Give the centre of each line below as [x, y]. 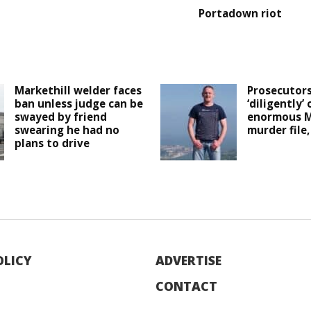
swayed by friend [61, 117]
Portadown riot [241, 14]
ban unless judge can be [79, 104]
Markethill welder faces [78, 91]
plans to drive [52, 143]
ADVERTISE [188, 261]
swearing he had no [67, 130]
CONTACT [186, 286]
